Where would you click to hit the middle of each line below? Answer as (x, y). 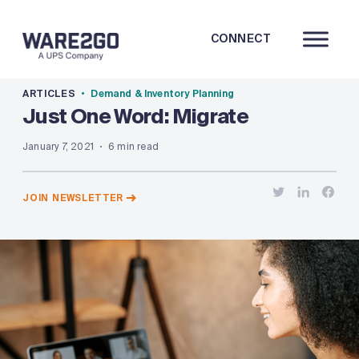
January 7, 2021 (58, 147)
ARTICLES (49, 94)
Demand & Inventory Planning (162, 94)
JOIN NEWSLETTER (73, 198)
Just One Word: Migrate (136, 117)
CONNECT (240, 38)
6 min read (133, 147)
